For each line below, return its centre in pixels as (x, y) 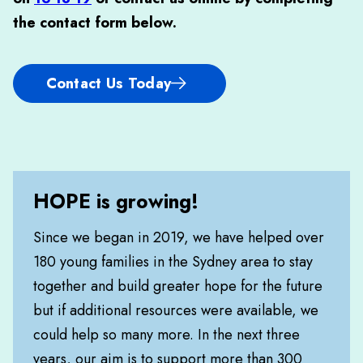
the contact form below (93, 22)
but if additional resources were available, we (176, 310)
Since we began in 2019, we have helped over (179, 237)
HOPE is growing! (116, 201)
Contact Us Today (109, 83)
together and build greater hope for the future (178, 286)
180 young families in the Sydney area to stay (173, 261)
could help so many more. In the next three (167, 334)
